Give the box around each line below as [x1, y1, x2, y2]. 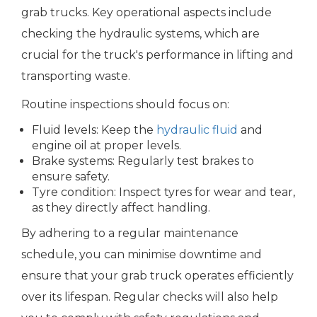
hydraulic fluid [156, 123, 238, 137]
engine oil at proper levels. [32, 139, 181, 153]
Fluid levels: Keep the [32, 123, 156, 137]
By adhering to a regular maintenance [21, 226, 238, 241]
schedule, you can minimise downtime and [21, 248, 262, 262]
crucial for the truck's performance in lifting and [21, 48, 294, 62]
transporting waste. [21, 69, 130, 83]
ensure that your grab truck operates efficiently [21, 269, 294, 283]
